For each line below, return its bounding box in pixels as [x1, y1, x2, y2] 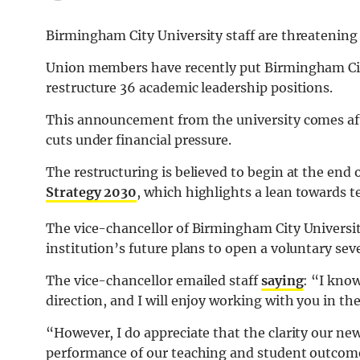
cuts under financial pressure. [46, 132, 232, 149]
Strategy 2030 [46, 184, 137, 201]
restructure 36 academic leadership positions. [46, 80, 333, 96]
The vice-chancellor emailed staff [46, 272, 261, 289]
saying [260, 272, 304, 289]
